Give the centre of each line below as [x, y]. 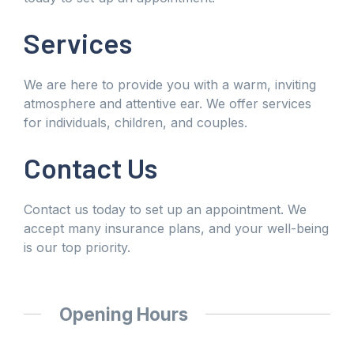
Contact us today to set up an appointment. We [165, 209]
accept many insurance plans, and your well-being [176, 228]
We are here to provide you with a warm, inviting [170, 84]
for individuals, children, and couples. [136, 122]
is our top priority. [77, 247]
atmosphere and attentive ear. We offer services [168, 103]
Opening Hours [123, 314]
